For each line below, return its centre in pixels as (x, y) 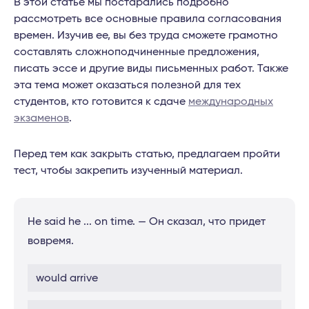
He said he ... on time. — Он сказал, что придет (147, 222)
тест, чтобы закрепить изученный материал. (128, 171)
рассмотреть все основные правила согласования (148, 19)
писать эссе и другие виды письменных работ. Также (151, 69)
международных (231, 102)
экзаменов (41, 118)
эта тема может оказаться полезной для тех (127, 85)
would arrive (67, 278)
